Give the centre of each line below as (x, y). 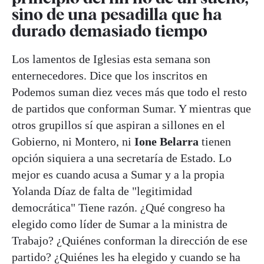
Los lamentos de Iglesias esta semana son (111, 59)
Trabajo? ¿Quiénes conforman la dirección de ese (130, 241)
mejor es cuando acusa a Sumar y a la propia (118, 175)
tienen (215, 142)
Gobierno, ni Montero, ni (73, 142)
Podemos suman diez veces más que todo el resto (129, 92)
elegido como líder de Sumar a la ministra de (120, 224)
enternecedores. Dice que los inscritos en (110, 76)
